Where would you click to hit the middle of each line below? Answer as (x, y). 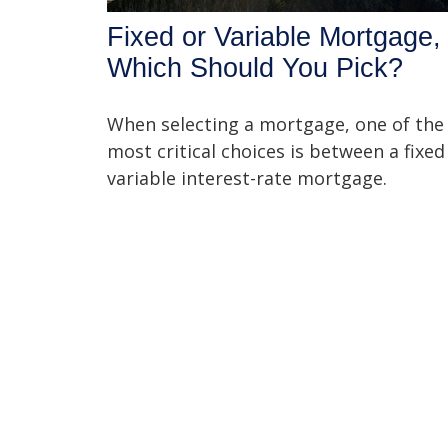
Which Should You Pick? (255, 67)
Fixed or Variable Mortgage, (274, 36)
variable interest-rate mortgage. (247, 177)
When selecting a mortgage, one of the (275, 123)
